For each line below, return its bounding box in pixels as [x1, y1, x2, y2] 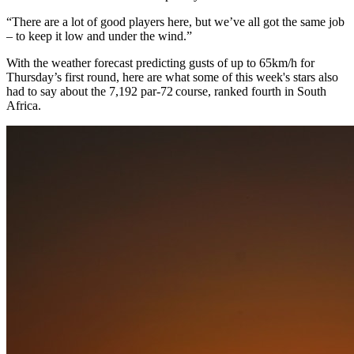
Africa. [6, 98, 41, 112]
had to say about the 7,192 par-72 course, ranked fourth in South [6, 84, 326, 98]
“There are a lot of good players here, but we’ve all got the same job [6, 14, 345, 28]
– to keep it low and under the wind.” [6, 28, 192, 43]
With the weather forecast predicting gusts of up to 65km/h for [6, 55, 314, 70]
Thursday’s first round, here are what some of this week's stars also [6, 70, 338, 84]
